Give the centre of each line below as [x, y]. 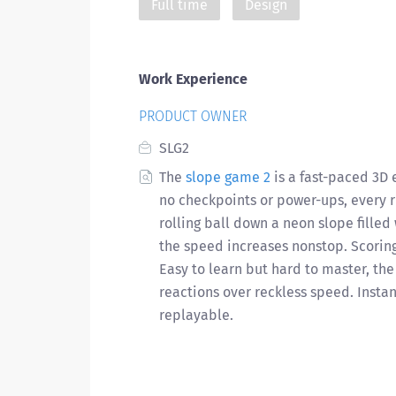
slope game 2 [228, 177]
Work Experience [193, 79]
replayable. [196, 315]
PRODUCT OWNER [193, 116]
